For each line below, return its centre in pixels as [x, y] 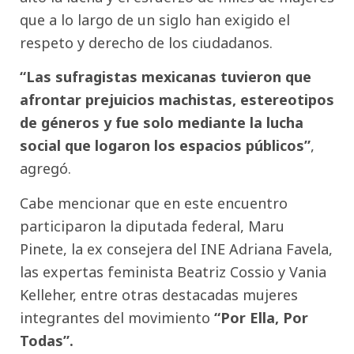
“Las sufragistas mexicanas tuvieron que [166, 77]
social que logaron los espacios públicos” [165, 146]
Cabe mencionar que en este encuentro [154, 203]
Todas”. [47, 340]
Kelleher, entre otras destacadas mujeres [159, 294]
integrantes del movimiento [117, 317]
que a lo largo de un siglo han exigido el [155, 20]
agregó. [45, 169]
